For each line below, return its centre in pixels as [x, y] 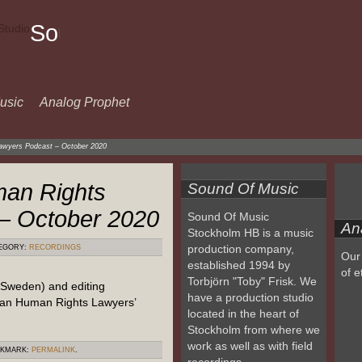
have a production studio [250, 297]
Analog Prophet [84, 102]
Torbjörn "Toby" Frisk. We [252, 281]
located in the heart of [243, 314]
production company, [241, 249]
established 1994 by [239, 265]
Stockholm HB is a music [250, 233]
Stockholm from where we [254, 330]
